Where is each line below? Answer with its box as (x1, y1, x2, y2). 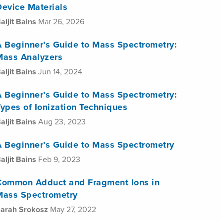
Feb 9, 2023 (38, 154, 80, 166)
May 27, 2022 (50, 204, 96, 216)
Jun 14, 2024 (38, 66, 82, 78)
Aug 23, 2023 (38, 116, 86, 128)
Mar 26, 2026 (38, 16, 84, 28)
